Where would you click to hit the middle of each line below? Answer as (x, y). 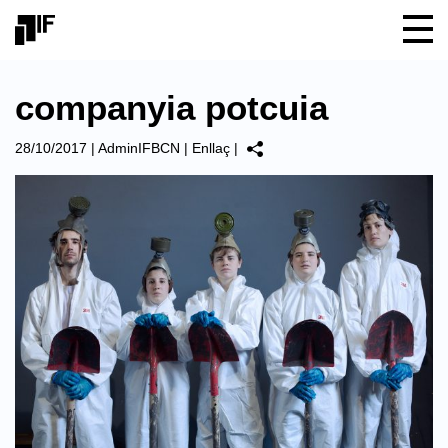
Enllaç (211, 148)
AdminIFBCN (139, 148)
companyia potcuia (171, 107)
